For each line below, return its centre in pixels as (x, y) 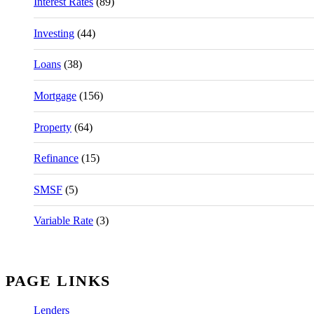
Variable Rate (63, 221)
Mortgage (55, 96)
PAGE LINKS (58, 281)
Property (53, 127)
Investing (54, 33)
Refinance (56, 158)
